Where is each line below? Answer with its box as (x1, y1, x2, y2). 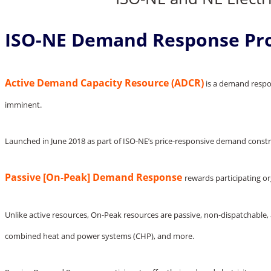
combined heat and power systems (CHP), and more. (5, 230, 194, 241)
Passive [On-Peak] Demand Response (5, 170, 182, 184)
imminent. (5, 99, 42, 110)
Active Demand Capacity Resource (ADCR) (5, 76, 204, 90)
